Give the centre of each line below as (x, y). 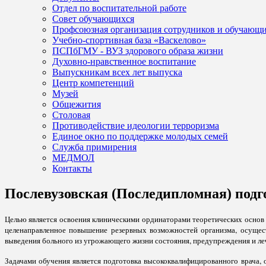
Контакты (72, 168)
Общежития (77, 104)
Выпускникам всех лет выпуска (117, 72)
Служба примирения (94, 147)
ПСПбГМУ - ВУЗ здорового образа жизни (138, 50)
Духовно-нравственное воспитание (124, 61)
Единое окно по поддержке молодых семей (140, 136)
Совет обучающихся (93, 18)
